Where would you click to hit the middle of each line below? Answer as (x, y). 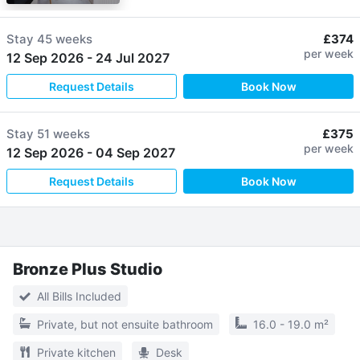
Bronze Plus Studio (88, 269)
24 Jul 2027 (133, 57)
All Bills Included (79, 296)
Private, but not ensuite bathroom (125, 324)
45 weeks (65, 39)
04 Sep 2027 (135, 152)
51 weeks (63, 133)
